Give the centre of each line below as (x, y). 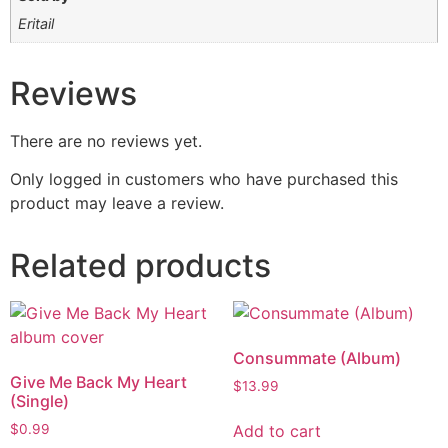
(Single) (39, 401)
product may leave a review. (117, 203)
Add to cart (276, 431)
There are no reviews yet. (106, 140)
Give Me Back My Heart (98, 382)
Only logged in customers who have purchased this (204, 179)
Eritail (36, 24)
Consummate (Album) (316, 358)
